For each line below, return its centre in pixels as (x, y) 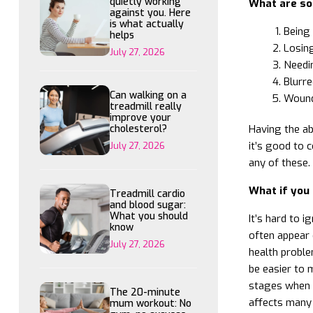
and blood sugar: (148, 205)
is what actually (147, 24)
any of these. (279, 162)
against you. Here (150, 13)
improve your (140, 118)
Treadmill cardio (147, 194)
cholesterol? (138, 129)
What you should (149, 216)
